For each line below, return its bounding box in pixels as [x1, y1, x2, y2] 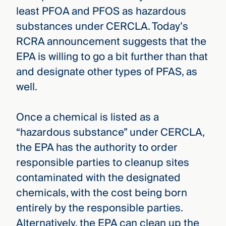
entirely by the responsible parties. [16, 199, 183, 217]
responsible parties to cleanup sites [16, 154, 189, 172]
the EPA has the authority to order [16, 139, 177, 157]
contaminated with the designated [16, 169, 181, 187]
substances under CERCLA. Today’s [16, 17, 188, 35]
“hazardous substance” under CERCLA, [16, 124, 204, 142]
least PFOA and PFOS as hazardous [16, 2, 186, 20]
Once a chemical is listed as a [16, 108, 159, 127]
